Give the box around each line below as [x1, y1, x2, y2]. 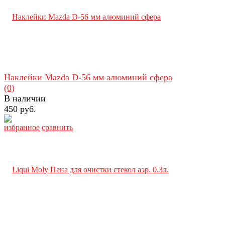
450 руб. [4, 103, 36, 114]
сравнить [42, 123, 73, 132]
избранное [4, 123, 40, 132]
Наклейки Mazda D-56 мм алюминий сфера [4, 72, 172, 82]
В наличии [4, 93, 46, 103]
